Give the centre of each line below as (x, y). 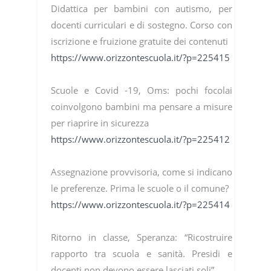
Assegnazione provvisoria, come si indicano (141, 172)
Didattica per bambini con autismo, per (141, 9)
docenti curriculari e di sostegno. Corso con (141, 25)
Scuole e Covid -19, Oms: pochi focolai (141, 90)
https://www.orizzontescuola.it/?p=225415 (140, 58)
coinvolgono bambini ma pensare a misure (141, 107)
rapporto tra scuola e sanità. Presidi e (141, 254)
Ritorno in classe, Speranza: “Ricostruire (141, 237)
